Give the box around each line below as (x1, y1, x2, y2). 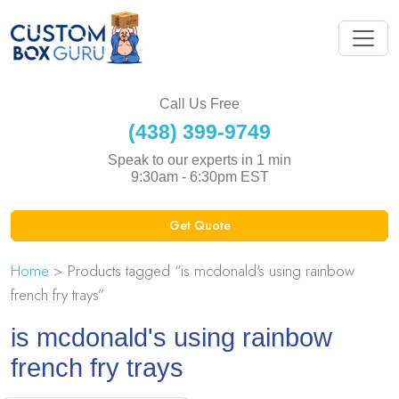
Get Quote (168, 216, 231, 234)
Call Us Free (159, 95, 240, 111)
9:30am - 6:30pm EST (130, 168, 269, 184)
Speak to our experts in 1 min (108, 151, 291, 167)
